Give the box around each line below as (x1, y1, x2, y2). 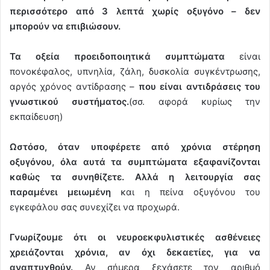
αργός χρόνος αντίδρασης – (10, 80, 139, 92)
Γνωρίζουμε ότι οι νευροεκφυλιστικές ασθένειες (10, 231, 260, 243)
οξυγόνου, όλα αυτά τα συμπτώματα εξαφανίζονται (10, 155, 260, 168)
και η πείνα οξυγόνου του (111, 186, 261, 198)
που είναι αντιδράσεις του (138, 80, 261, 92)
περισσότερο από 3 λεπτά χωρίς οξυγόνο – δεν (10, 5, 260, 17)
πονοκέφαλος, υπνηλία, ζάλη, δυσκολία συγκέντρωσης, (10, 65, 260, 77)
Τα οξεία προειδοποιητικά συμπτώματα (10, 50, 239, 62)
